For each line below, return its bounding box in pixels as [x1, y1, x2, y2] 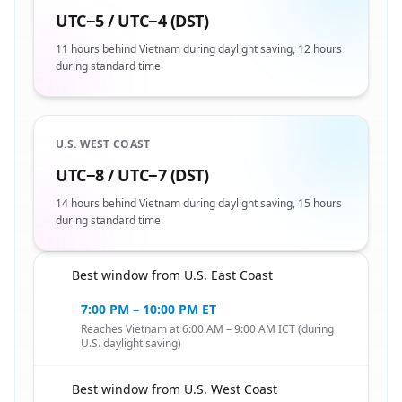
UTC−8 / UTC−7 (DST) [56, 164, 209, 186]
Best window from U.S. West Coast [72, 380, 277, 398]
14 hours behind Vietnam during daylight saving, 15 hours [56, 196, 342, 211]
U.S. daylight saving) [81, 336, 181, 351]
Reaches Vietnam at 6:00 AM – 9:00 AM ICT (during [81, 321, 334, 336]
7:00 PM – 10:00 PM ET [81, 301, 216, 318]
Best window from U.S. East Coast [72, 267, 273, 284]
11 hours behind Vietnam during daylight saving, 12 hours [56, 41, 342, 57]
